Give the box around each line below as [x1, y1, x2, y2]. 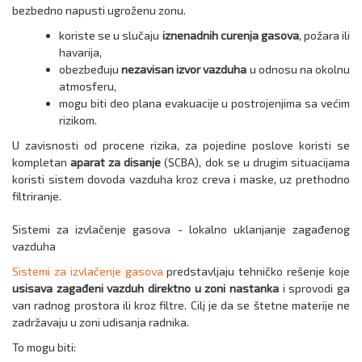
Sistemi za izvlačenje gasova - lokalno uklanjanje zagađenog [12, 222, 350, 237]
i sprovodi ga [279, 281, 350, 296]
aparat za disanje [70, 155, 162, 170]
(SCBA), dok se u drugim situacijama [161, 155, 351, 170]
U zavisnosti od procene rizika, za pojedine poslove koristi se [12, 138, 350, 153]
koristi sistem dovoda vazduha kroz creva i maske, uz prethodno [12, 172, 350, 187]
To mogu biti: [12, 340, 76, 355]
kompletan [12, 155, 71, 170]
